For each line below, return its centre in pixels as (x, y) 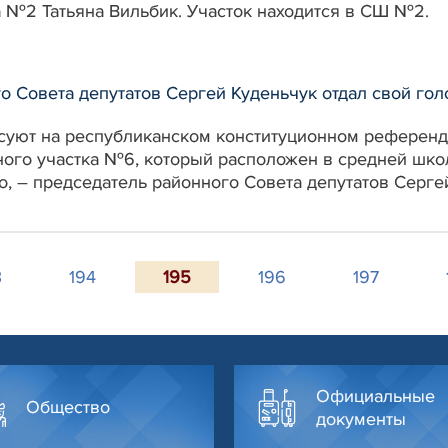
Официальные (375, 395)
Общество (68, 407)
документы (361, 418)
